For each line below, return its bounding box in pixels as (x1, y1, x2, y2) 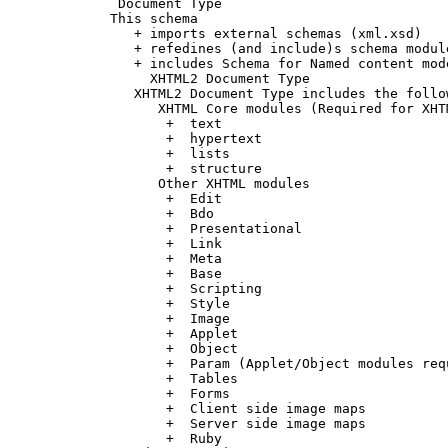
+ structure (70, 160, 262, 176)
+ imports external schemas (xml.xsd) (70, 25, 422, 41)
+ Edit (70, 190, 222, 206)
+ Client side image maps (70, 400, 366, 416)
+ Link (70, 235, 222, 251)
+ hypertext (70, 130, 262, 146)
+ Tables (70, 370, 238, 386)
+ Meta (70, 250, 222, 266)
